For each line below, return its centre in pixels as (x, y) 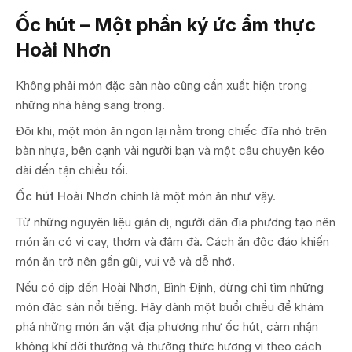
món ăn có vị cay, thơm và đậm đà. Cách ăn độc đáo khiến (172, 241)
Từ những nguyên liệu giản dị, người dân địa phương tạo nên (176, 222)
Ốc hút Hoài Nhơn (66, 196)
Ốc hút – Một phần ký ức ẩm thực (166, 24)
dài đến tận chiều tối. (72, 170)
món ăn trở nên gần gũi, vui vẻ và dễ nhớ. (125, 261)
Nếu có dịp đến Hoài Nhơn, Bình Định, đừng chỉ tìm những (170, 287)
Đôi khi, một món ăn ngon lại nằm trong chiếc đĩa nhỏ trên (171, 130)
